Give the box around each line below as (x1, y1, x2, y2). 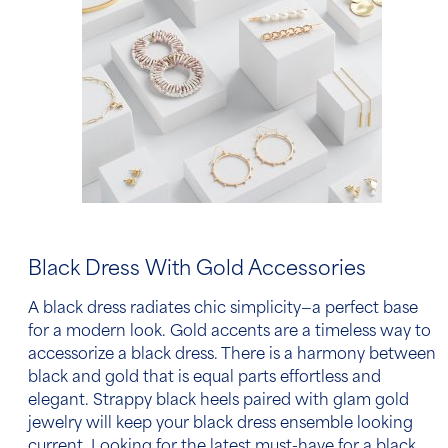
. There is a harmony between (214, 348, 436, 364)
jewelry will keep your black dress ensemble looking (28, 417, 413, 433)
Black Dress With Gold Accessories (28, 260, 366, 281)
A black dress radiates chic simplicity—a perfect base (28, 302, 418, 318)
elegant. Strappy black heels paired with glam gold (28, 394, 409, 410)
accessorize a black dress (28, 348, 214, 364)
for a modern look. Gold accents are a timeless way (28, 325, 415, 341)
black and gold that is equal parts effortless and (28, 371, 381, 387)
